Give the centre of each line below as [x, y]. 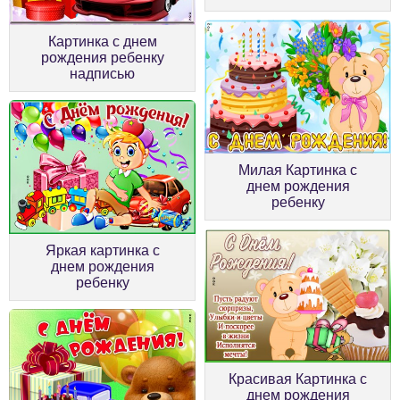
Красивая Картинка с [298, 379]
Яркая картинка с [102, 251]
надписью [102, 74]
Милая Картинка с [298, 171]
